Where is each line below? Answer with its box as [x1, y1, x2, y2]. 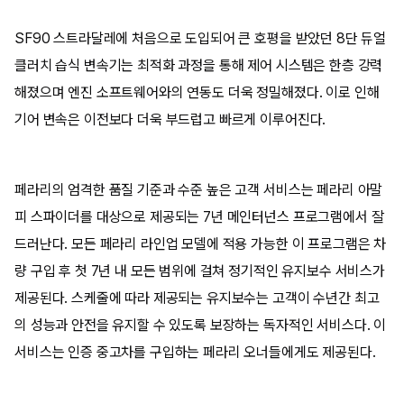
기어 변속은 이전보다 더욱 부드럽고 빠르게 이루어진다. [14, 111, 326, 128]
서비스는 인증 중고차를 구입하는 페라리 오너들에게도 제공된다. [14, 344, 376, 361]
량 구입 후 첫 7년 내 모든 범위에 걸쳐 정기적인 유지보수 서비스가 [14, 262, 385, 280]
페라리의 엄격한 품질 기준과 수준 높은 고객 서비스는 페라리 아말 [14, 181, 383, 198]
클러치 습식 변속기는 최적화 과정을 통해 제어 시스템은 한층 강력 [14, 57, 383, 74]
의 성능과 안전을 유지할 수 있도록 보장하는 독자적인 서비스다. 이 [14, 317, 387, 334]
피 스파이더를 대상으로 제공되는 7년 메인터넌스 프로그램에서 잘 [14, 208, 384, 225]
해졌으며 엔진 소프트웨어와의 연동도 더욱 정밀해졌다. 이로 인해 [14, 84, 380, 101]
